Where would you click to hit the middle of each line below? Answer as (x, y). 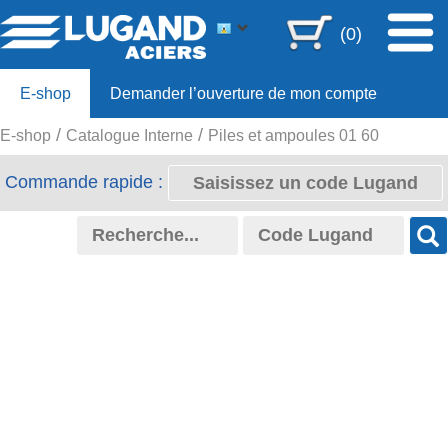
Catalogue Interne (129, 135)
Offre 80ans (60, 142)
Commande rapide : (86, 181)
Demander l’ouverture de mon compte (244, 93)
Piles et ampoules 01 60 (293, 135)
